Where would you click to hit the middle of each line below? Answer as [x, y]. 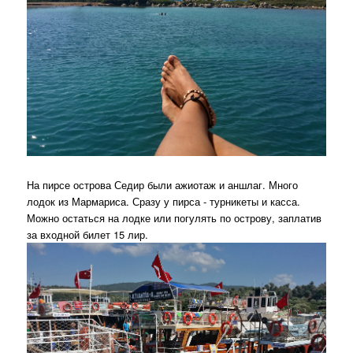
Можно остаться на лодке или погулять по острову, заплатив [175, 218]
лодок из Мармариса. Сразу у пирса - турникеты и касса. [164, 202]
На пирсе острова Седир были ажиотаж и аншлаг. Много [163, 185]
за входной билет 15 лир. [88, 235]
